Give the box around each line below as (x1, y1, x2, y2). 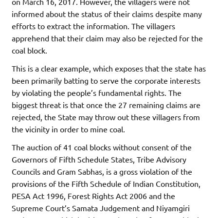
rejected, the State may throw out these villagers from (12, 111, 200, 122)
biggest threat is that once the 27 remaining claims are (12, 99, 200, 109)
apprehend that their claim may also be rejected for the (12, 33, 203, 43)
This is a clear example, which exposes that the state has (12, 63, 206, 73)
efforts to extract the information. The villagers (12, 20, 175, 31)
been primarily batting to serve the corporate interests (12, 75, 200, 85)
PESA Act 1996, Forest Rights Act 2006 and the (12, 190, 175, 200)
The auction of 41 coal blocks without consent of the (12, 142, 192, 152)
